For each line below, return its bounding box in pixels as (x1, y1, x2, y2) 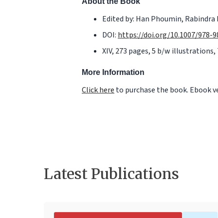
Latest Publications (44, 164, 179, 183)
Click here (82, 85, 114, 95)
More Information (82, 68, 145, 76)
